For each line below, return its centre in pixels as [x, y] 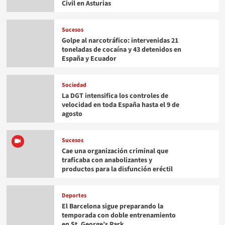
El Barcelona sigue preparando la [112, 206]
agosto [72, 114]
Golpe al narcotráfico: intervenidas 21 [120, 40]
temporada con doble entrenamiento [119, 215]
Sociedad [74, 85]
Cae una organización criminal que [115, 151]
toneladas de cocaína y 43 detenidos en [121, 49]
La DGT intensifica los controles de [115, 96]
